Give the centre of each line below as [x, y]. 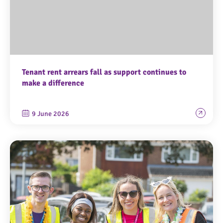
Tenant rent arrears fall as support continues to [104, 72]
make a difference [53, 83]
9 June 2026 [51, 113]
